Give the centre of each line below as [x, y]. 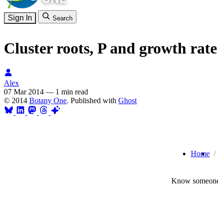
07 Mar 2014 [24, 91]
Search [63, 18]
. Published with [92, 100]
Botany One [48, 100]
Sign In [20, 18]
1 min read [72, 91]
